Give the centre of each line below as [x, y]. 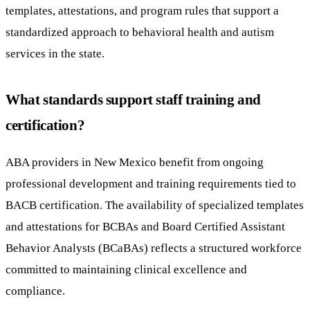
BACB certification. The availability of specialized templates [155, 205]
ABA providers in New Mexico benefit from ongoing [135, 162]
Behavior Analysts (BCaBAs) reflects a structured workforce [154, 248]
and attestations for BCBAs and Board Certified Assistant [145, 227]
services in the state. [55, 53]
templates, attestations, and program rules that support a [142, 10]
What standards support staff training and [133, 99]
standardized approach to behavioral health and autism [140, 31]
